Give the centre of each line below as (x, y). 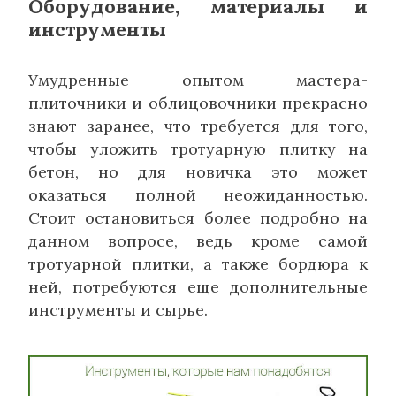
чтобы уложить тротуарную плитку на (198, 149)
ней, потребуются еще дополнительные (198, 287)
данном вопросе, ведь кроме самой (198, 241)
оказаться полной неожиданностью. (198, 195)
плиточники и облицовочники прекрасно (198, 103)
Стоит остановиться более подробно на (198, 218)
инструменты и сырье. (118, 310)
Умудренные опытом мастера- (198, 80)
